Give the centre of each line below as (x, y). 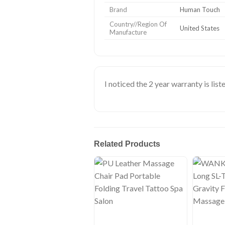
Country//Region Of (138, 24)
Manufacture (128, 32)
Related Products (127, 144)
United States (200, 28)
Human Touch (200, 9)
